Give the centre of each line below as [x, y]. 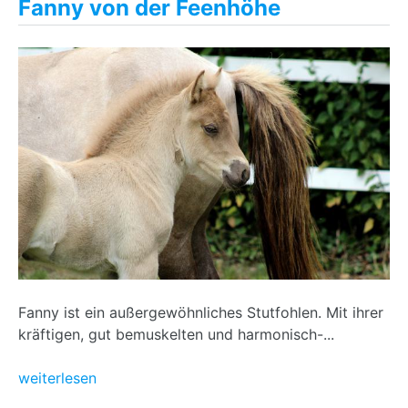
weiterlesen [57, 377]
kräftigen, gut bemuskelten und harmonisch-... [176, 334]
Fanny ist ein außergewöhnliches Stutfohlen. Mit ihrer [201, 312]
